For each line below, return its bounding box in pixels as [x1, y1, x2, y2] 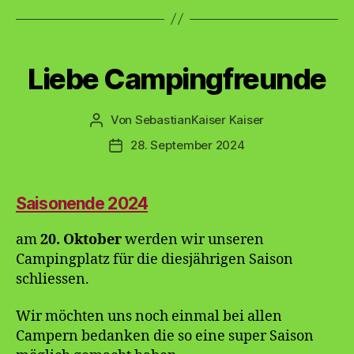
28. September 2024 [130, 137, 245, 153]
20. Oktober [40, 230, 122, 249]
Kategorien [176, 46, 247, 63]
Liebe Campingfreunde [28, 61, 326, 96]
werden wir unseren [122, 230, 264, 249]
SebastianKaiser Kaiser [134, 111, 265, 127]
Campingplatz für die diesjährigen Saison [16, 250, 293, 269]
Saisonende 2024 [16, 193, 148, 213]
